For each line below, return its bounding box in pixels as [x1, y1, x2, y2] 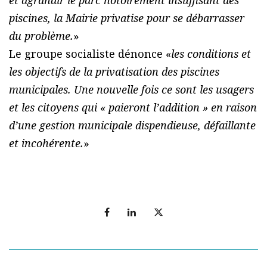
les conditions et [171, 46, 251, 61]
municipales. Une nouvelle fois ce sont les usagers [9, 82, 254, 97]
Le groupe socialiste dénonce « [9, 46, 171, 61]
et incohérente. [9, 135, 83, 150]
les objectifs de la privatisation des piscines [9, 64, 219, 79]
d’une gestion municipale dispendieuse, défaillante [9, 117, 256, 132]
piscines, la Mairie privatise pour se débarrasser [9, 10, 244, 25]
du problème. [9, 28, 73, 43]
